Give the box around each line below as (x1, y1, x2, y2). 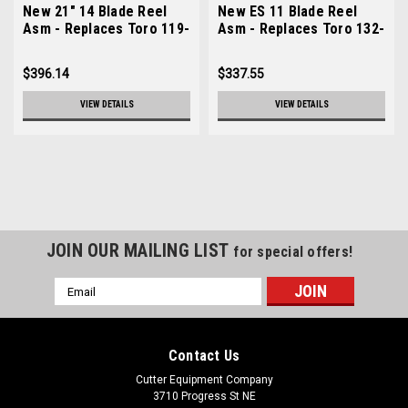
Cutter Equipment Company (135, 373, 273, 386)
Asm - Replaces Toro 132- (218, 20, 384, 37)
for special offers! (233, 243, 353, 260)
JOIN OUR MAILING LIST (46, 240, 234, 261)
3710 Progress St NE (152, 390, 256, 403)
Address (54, 298, 103, 312)
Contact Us (168, 347, 240, 364)
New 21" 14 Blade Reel (23, 3, 168, 20)
